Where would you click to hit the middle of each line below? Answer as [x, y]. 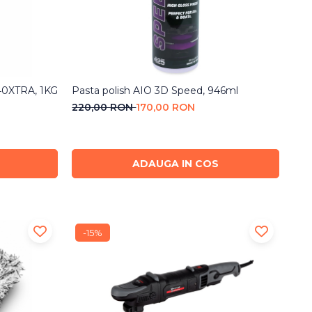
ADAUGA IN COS [176, 164]
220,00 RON [104, 108]
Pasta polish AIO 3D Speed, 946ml [155, 91]
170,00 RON [166, 108]
